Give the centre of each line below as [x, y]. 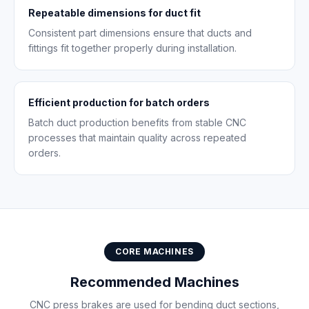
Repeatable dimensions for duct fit [114, 13]
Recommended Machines [154, 282]
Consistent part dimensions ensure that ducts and [140, 33]
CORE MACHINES [154, 251]
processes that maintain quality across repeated [137, 138]
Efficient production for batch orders [119, 102]
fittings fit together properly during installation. [132, 48]
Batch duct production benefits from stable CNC [137, 122]
